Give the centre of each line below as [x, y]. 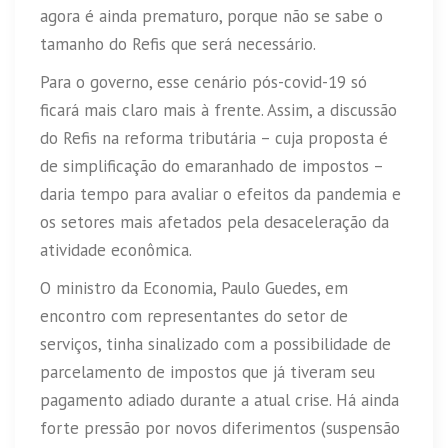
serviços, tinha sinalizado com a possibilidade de [215, 343]
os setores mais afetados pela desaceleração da [214, 221]
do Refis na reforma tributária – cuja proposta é [214, 137]
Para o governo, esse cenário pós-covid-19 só [203, 81]
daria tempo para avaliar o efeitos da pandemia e [220, 193]
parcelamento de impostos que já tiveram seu [207, 371]
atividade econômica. [116, 249]
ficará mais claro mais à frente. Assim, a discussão [218, 109]
